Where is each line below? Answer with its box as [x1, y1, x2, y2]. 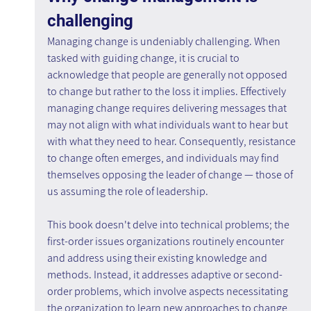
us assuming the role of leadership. [47, 184, 208, 199]
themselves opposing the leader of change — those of [47, 167, 295, 183]
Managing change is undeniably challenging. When [47, 34, 283, 49]
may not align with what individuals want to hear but [47, 117, 290, 133]
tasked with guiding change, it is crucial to [47, 51, 242, 66]
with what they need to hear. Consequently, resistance [47, 134, 298, 149]
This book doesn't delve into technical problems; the [47, 217, 292, 233]
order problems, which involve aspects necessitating [47, 284, 290, 299]
